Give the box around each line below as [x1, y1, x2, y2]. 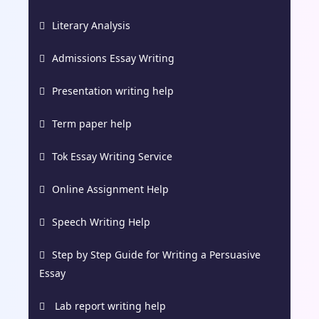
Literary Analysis [52, 18, 130, 32]
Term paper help [52, 116, 132, 130]
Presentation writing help [52, 83, 174, 98]
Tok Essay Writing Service [52, 149, 172, 163]
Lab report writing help [52, 298, 166, 313]
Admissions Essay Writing [52, 51, 174, 65]
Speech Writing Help [52, 214, 150, 229]
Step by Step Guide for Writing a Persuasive [52, 247, 261, 261]
